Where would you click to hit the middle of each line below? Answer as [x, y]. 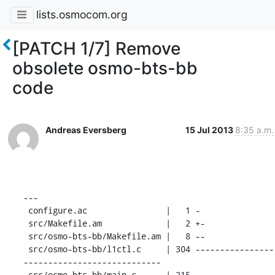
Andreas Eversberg [86, 130]
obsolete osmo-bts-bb [105, 68]
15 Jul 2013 [210, 130]
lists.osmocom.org [82, 15]
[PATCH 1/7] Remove [96, 48]
